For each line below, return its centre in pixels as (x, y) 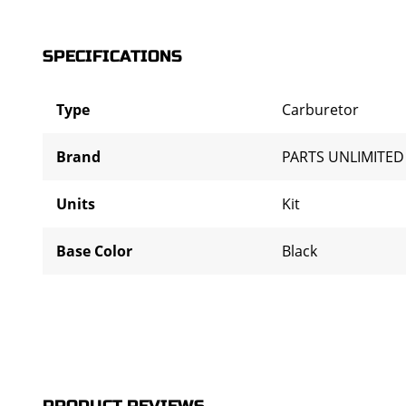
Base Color (94, 251)
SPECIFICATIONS (112, 56)
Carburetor (320, 110)
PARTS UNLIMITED (343, 157)
